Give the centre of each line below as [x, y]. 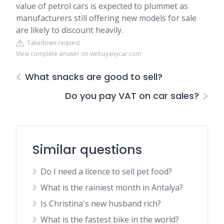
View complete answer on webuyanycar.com [79, 54]
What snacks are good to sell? [94, 77]
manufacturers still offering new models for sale [106, 18]
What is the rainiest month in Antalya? [112, 187]
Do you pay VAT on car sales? [132, 96]
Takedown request [52, 43]
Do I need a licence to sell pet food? [106, 171]
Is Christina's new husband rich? [101, 203]
